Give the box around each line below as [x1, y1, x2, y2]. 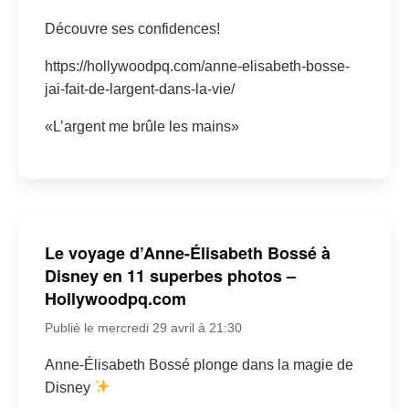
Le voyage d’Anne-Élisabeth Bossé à [44, 240, 330, 265]
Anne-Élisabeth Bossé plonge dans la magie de [44, 356, 353, 372]
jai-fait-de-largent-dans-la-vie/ [44, 80, 235, 97]
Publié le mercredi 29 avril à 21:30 [44, 320, 242, 335]
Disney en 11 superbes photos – [44, 263, 296, 288]
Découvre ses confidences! [44, 20, 220, 37]
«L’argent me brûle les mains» [44, 118, 239, 134]
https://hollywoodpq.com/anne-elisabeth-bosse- [44, 58, 350, 74]
